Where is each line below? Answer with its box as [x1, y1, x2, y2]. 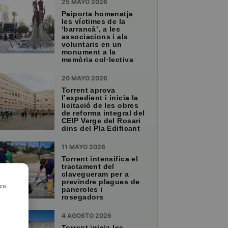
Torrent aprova [62, 86, 116, 95]
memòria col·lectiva [62, 55, 133, 64]
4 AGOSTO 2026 [62, 212, 111, 220]
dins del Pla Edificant [62, 124, 140, 133]
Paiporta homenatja [62, 10, 133, 18]
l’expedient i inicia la [62, 94, 138, 102]
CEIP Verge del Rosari [62, 117, 141, 125]
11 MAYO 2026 [62, 143, 105, 151]
